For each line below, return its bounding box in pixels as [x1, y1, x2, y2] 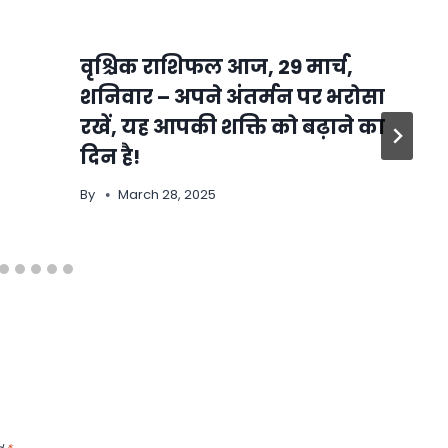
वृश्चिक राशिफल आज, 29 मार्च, [79, 52, 353, 81]
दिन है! [79, 142, 140, 171]
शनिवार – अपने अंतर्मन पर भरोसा [79, 82, 385, 111]
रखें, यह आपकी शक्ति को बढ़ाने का [79, 112, 385, 141]
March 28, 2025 [118, 184, 216, 204]
